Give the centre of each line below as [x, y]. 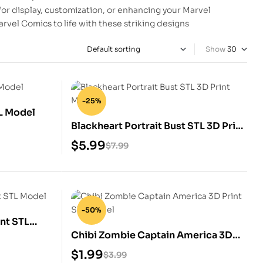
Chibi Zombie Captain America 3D [152, 235]
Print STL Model [109, 249]
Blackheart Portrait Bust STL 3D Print [158, 126]
